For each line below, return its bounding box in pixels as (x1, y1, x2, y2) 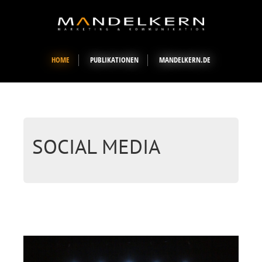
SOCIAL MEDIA (32, 133, 160, 160)
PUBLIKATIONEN (90, 54, 139, 65)
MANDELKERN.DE (159, 54, 211, 65)
